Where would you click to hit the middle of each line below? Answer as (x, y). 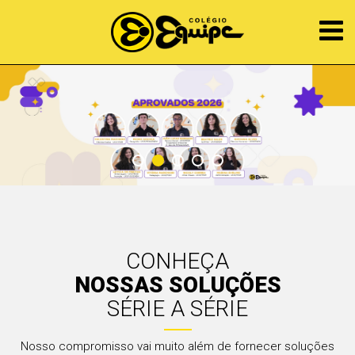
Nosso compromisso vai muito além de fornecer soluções (177, 346)
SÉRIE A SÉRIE (177, 308)
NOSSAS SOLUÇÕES (177, 284)
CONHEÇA (177, 261)
